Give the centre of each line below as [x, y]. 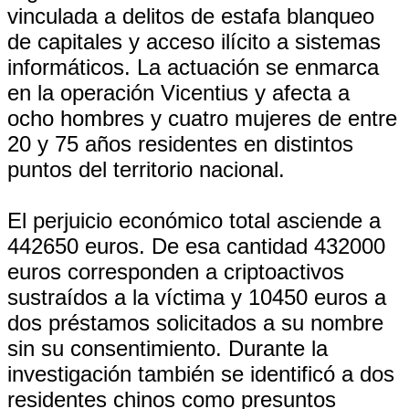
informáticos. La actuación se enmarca [193, 67]
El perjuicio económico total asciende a [194, 220]
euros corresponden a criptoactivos [176, 272]
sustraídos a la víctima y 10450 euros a [197, 297]
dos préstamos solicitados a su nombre [195, 323]
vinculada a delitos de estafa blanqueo [191, 16]
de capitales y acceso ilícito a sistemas [194, 42]
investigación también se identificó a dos [201, 374]
